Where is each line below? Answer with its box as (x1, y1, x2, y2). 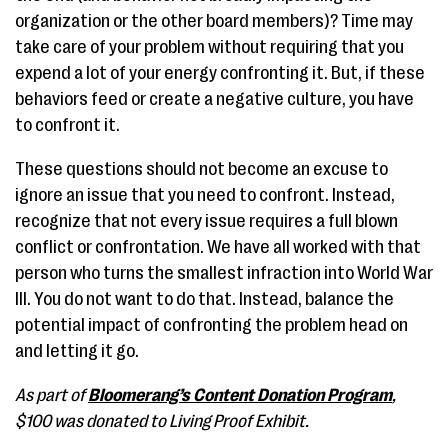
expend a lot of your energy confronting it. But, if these (15, 63, 425, 84)
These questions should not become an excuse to (15, 159, 388, 180)
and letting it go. (15, 341, 139, 362)
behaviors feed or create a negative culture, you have (15, 89, 414, 110)
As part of (15, 385, 88, 406)
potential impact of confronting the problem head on (15, 315, 408, 336)
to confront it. (15, 115, 120, 136)
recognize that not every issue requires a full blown (15, 211, 398, 232)
